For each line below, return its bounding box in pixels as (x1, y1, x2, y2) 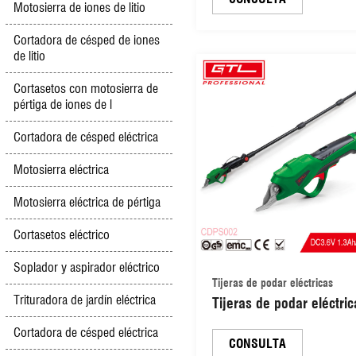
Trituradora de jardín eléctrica (14, 292, 156, 308)
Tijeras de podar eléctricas (212, 277, 333, 290)
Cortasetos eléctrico (14, 227, 110, 242)
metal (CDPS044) (212, 10, 312, 27)
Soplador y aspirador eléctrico (14, 260, 160, 275)
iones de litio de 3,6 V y (212, 335, 349, 352)
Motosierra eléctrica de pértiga (14, 195, 161, 210)
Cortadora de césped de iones (14, 33, 160, 48)
